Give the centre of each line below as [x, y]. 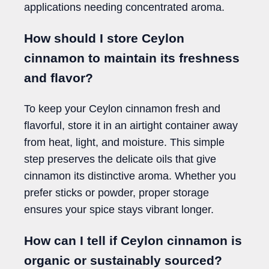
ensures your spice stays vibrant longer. [119, 209]
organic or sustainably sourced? [123, 260]
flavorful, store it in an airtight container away [131, 125]
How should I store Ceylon [104, 38]
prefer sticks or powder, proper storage [116, 192]
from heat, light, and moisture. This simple [124, 142]
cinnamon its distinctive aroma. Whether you [130, 176]
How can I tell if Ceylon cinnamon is [133, 240]
